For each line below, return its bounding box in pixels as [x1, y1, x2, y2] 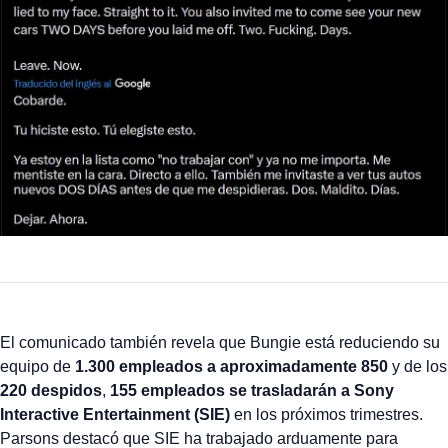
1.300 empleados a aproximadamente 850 [75, 358, 388, 375]
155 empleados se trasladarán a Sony [110, 382, 394, 399]
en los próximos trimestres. [230, 406, 423, 423]
